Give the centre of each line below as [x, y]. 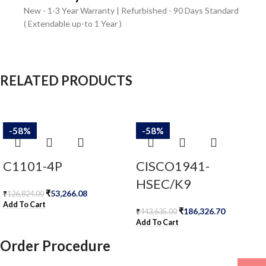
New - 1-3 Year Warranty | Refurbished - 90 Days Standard [131, 11]
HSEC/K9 [163, 183]
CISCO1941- [172, 166]
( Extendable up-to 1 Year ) [73, 24]
